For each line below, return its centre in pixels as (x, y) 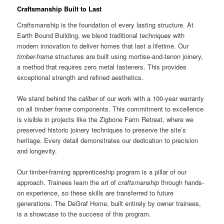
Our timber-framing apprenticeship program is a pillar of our (102, 172)
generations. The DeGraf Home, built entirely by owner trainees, (109, 203)
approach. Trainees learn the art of (68, 182)
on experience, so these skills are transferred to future (95, 193)
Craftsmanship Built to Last (59, 9)
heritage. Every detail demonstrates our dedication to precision (108, 140)
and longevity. (37, 151)
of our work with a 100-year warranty (151, 98)
